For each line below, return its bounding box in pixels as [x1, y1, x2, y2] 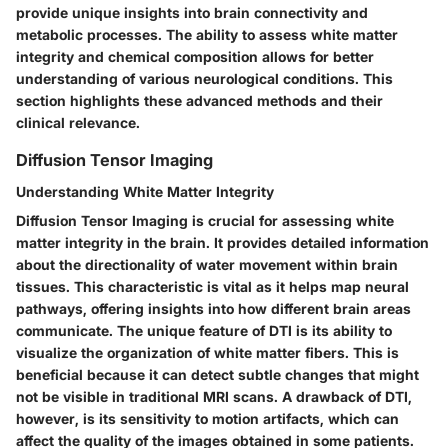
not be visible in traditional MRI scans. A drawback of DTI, [16, 388, 412, 406]
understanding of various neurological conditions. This [16, 69, 393, 87]
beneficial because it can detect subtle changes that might [16, 366, 419, 384]
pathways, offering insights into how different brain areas [16, 300, 411, 318]
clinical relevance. [16, 113, 140, 131]
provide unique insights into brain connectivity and [16, 3, 368, 21]
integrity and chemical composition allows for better [16, 47, 374, 65]
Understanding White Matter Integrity [16, 183, 274, 201]
